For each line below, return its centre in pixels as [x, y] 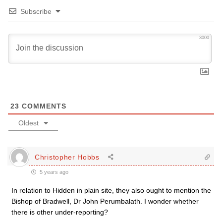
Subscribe [36, 11]
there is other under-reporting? [60, 212]
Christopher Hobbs [67, 157]
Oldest [28, 123]
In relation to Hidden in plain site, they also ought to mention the [111, 190]
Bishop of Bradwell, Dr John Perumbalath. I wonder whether [105, 201]
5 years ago [53, 172]
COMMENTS [43, 106]
